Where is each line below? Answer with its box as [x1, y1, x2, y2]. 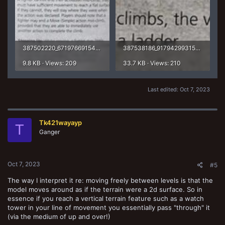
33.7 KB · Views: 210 [123, 59, 181, 67]
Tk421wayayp [39, 118, 82, 127]
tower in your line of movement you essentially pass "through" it [8, 203, 210, 212]
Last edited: [148, 85, 180, 93]
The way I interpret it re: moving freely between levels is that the [8, 176, 213, 185]
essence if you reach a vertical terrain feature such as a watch [8, 194, 204, 203]
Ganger [39, 128, 60, 136]
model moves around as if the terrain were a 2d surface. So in [8, 185, 202, 194]
